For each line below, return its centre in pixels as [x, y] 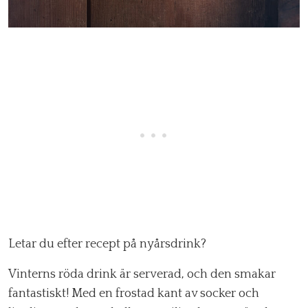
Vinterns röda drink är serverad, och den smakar [142, 275]
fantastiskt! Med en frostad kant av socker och [134, 294]
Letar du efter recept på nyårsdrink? [107, 244]
